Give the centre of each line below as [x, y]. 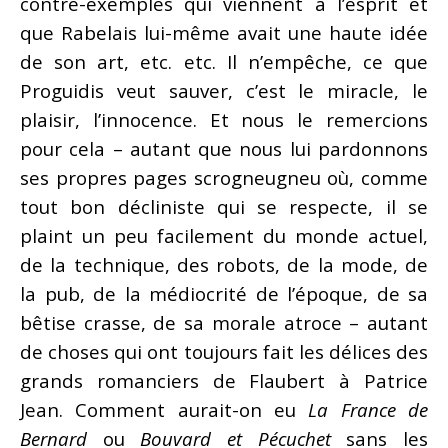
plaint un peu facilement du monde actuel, [224, 235]
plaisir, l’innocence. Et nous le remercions [224, 119]
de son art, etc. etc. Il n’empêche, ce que [224, 61]
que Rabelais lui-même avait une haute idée [224, 32]
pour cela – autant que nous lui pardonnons [224, 148]
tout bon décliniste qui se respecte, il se [224, 206]
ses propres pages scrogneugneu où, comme [224, 177]
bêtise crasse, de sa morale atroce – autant [224, 322]
